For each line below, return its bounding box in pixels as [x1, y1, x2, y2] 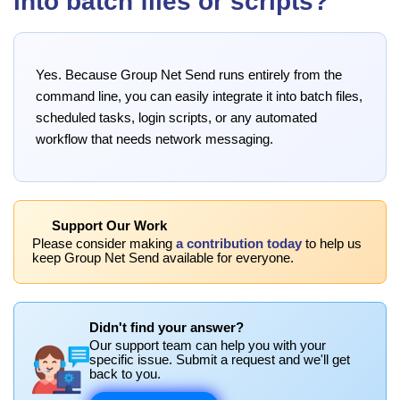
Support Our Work [48, 218, 168, 233]
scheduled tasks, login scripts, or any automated [36, 110, 317, 125]
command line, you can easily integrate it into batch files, [36, 88, 362, 104]
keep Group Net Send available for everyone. [32, 250, 294, 265]
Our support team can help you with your [89, 337, 326, 353]
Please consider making [32, 236, 176, 251]
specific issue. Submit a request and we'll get [89, 352, 350, 367]
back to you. [89, 366, 161, 381]
